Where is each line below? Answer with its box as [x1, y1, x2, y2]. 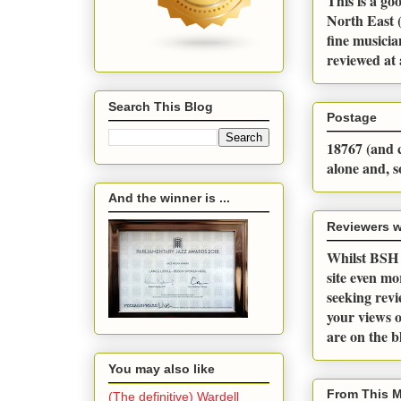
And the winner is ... [108, 191, 230, 206]
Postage [327, 110, 377, 125]
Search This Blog [108, 98, 213, 114]
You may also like [108, 361, 215, 376]
